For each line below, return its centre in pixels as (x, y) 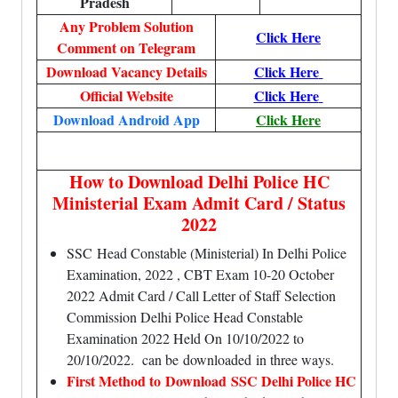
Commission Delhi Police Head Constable (185, 317)
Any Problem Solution (126, 26)
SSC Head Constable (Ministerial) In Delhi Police (207, 253)
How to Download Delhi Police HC (199, 182)
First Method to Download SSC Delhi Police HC (211, 381)
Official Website (126, 96)
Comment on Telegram (126, 48)
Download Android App (126, 119)
